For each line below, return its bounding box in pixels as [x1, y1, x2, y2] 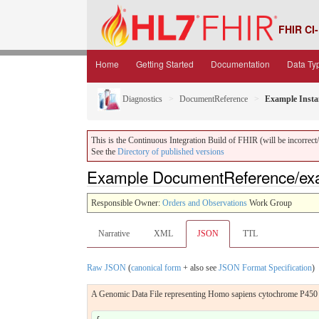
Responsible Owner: [91, 197, 162, 208]
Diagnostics [120, 93, 162, 104]
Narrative [98, 228, 130, 239]
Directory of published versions [117, 147, 224, 157]
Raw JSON [87, 262, 126, 273]
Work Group [247, 197, 292, 208]
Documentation [211, 58, 270, 70]
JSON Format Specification [219, 262, 312, 273]
